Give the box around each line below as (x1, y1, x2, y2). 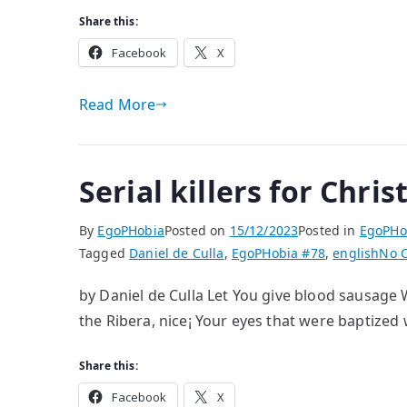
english (333, 244, 380, 262)
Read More (79, 94, 156, 114)
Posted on (164, 222, 230, 239)
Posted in (298, 222, 360, 239)
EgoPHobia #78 (231, 244, 325, 262)
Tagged (79, 244, 130, 262)
